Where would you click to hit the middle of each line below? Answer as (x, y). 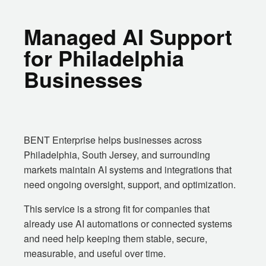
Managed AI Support (128, 37)
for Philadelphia (104, 58)
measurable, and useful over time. (95, 254)
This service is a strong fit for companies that (117, 209)
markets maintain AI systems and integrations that (128, 170)
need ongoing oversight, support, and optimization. (130, 185)
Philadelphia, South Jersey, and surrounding (117, 155)
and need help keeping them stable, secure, (115, 239)
